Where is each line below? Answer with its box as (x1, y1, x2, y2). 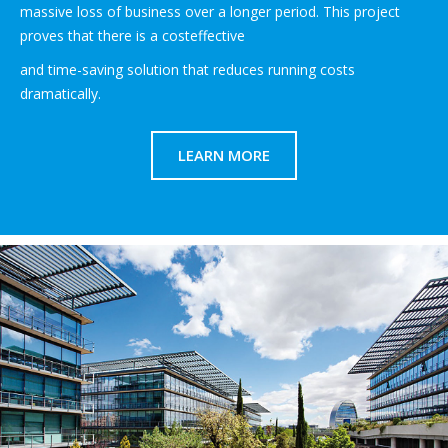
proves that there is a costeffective (20, 26, 245, 46)
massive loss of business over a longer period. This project (20, 2, 400, 22)
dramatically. (20, 84, 101, 104)
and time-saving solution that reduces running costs (20, 60, 355, 80)
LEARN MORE (178, 145, 270, 166)
